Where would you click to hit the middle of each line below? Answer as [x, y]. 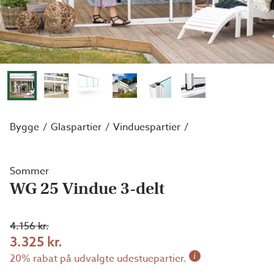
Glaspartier [76, 127]
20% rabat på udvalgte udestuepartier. [98, 259]
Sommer [29, 171]
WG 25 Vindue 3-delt [87, 189]
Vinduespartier [147, 127]
